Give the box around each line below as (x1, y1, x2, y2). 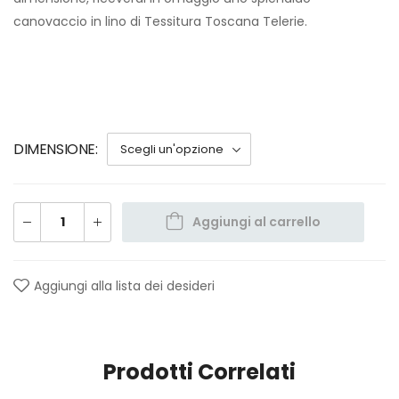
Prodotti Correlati (103, 356, 296, 387)
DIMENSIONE (13, 138, 95, 159)
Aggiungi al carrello (192, 212, 321, 231)
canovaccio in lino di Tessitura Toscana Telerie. (13, 12, 307, 30)
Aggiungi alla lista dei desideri (34, 276, 215, 295)
